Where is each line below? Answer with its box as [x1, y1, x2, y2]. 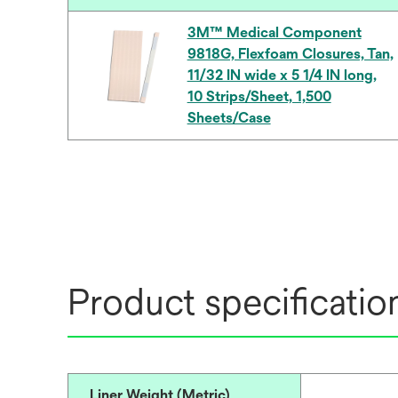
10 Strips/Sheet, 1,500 [187, 88, 331, 105]
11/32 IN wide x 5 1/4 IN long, [187, 67, 377, 84]
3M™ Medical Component [187, 24, 362, 41]
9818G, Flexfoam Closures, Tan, [187, 45, 394, 62]
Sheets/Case [187, 109, 271, 126]
